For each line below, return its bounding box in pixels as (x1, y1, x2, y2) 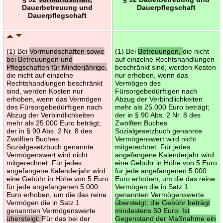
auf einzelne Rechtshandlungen (114, 55, 215, 63)
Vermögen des (114, 79, 161, 87)
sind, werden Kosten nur (6, 87, 83, 95)
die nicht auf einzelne (6, 71, 73, 79)
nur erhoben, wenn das (114, 71, 188, 79)
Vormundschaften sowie (29, 47, 105, 55)
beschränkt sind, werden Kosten (114, 63, 216, 71)
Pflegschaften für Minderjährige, (6, 63, 107, 71)
